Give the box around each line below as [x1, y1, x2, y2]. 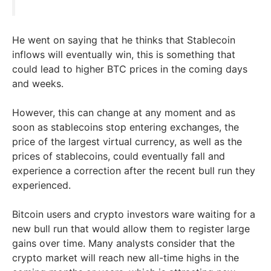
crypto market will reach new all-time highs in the [12, 252, 239, 264]
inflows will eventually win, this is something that [12, 48, 235, 61]
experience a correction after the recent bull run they [12, 165, 255, 177]
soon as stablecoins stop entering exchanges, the [12, 121, 239, 134]
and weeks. [12, 77, 67, 90]
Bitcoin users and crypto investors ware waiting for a [12, 208, 255, 221]
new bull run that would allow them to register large [12, 223, 250, 235]
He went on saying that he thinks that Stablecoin [12, 34, 235, 47]
